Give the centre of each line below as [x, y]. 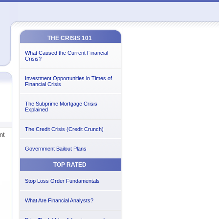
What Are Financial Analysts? [59, 200]
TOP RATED [70, 165]
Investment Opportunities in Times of [68, 78]
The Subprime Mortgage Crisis [61, 104]
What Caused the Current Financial [66, 53]
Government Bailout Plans [55, 149]
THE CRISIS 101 [70, 38]
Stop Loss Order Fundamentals [62, 181]
